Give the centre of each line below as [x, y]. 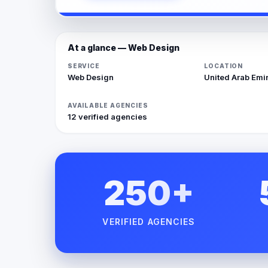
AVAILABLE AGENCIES [108, 105]
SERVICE [84, 66]
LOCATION [223, 66]
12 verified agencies [107, 116]
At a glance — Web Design [124, 47]
